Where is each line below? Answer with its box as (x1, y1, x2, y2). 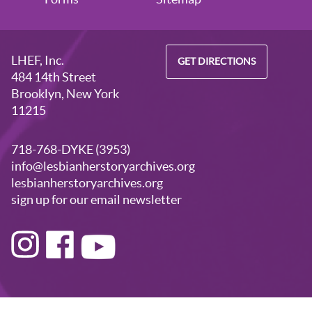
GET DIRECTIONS (178, 56, 256, 68)
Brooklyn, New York (11, 86, 119, 102)
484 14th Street (11, 70, 96, 85)
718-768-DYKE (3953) (11, 142, 130, 157)
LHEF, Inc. (11, 53, 64, 68)
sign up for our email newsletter (11, 192, 182, 208)
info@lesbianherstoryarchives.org (11, 159, 195, 174)
